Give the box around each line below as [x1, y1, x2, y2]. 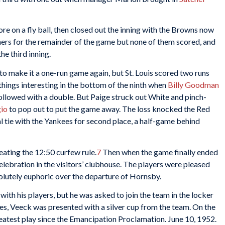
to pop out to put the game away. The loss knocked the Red [8, 103, 210, 114]
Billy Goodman [168, 79, 219, 89]
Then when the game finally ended [101, 147, 218, 157]
